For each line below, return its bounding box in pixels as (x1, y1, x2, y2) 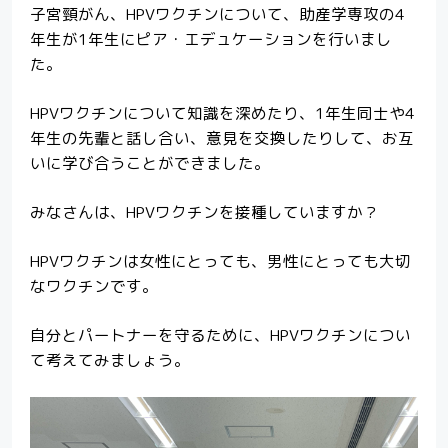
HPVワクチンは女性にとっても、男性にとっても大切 (29, 249, 411, 272)
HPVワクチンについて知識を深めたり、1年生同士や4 (29, 101, 415, 124)
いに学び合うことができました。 (29, 151, 270, 174)
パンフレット (240, 27, 343, 51)
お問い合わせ (172, 182, 275, 206)
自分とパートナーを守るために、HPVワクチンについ (29, 323, 411, 346)
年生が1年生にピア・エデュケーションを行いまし (29, 28, 392, 51)
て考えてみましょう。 (29, 348, 190, 371)
